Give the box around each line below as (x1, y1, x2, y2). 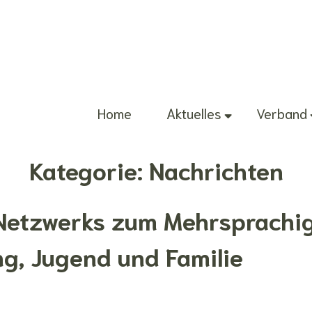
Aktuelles (166, 104, 221, 122)
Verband (256, 104, 307, 122)
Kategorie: (29, 153, 149, 185)
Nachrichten (148, 153, 283, 185)
